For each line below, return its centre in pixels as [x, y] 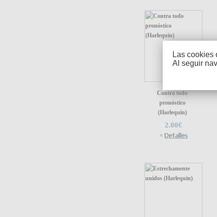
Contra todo [172, 93]
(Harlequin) [172, 112]
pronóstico [172, 102]
